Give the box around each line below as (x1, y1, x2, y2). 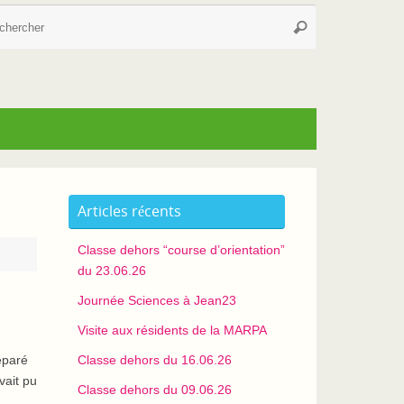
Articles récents (78, 201, 181, 221)
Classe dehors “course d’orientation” (78, 243, 285, 257)
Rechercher (289, 18, 363, 34)
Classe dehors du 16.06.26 (78, 353, 232, 367)
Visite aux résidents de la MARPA (78, 323, 267, 337)
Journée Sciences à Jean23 (78, 293, 236, 308)
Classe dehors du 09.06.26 (78, 382, 232, 397)
